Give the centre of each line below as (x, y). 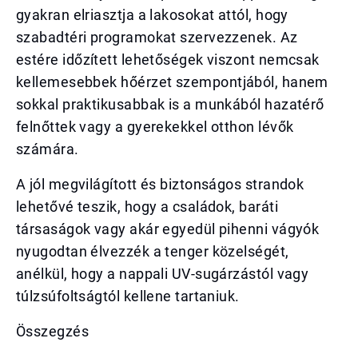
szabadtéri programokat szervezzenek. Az (157, 37)
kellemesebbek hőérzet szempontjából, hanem (172, 82)
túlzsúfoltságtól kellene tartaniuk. (128, 296)
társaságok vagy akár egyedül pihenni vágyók (168, 229)
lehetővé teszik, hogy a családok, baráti (147, 207)
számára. (48, 149)
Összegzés (53, 331)
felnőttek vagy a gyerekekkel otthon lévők (155, 127)
